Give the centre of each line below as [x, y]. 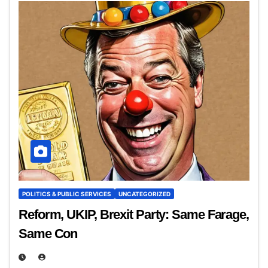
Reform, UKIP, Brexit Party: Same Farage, [134, 214]
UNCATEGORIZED [144, 194]
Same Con [48, 233]
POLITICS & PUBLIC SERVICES [67, 194]
